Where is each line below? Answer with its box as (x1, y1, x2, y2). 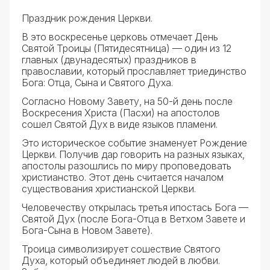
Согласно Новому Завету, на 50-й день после (22, 95, 233, 107)
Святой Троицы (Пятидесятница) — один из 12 (22, 42, 231, 54)
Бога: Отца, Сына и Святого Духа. (22, 77, 173, 89)
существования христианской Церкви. (22, 183, 196, 195)
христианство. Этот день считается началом (22, 171, 224, 183)
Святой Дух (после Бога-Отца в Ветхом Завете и (22, 213, 245, 225)
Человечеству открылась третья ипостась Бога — (22, 201, 248, 213)
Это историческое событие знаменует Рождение (22, 137, 247, 149)
